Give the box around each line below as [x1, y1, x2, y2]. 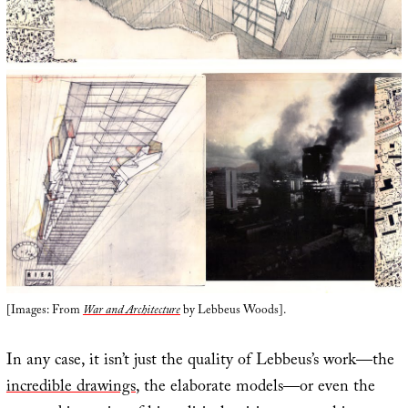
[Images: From [5, 301, 83, 321]
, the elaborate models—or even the [135, 373, 375, 403]
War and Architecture [82, 301, 180, 321]
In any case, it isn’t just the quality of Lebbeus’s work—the [5, 347, 394, 376]
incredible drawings [5, 373, 136, 403]
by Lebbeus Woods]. [179, 301, 286, 321]
